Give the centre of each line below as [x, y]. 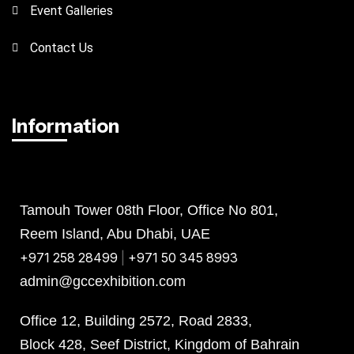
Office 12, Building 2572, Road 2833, [136, 320]
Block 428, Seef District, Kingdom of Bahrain [160, 344]
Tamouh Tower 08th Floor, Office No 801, [149, 210]
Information [66, 126]
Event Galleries [71, 10]
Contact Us [61, 47]
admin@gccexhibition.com [103, 281]
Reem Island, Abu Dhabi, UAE [115, 233]
